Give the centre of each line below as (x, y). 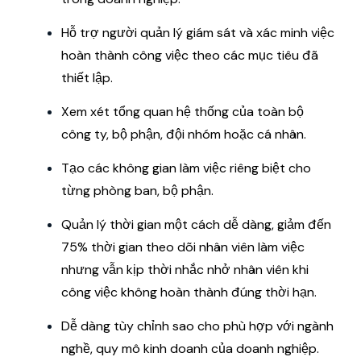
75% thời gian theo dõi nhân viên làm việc (183, 247)
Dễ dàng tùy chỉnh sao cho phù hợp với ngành (197, 326)
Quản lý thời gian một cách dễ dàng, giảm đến (196, 224)
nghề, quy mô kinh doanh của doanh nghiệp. (190, 348)
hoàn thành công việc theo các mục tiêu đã (190, 55)
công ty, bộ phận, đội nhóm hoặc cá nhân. (184, 134)
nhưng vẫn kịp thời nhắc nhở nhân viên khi (185, 269)
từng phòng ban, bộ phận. (137, 190)
